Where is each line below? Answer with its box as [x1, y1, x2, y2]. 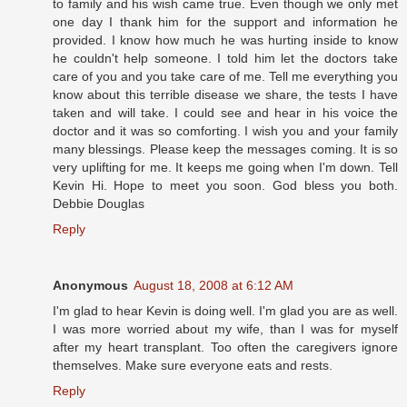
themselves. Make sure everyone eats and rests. [53, 357, 333, 372]
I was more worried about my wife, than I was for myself [53, 321, 398, 336]
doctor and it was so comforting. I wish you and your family [53, 123, 398, 138]
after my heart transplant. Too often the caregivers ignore [53, 339, 398, 354]
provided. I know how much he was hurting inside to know [53, 32, 398, 47]
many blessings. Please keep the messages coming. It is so [53, 141, 398, 156]
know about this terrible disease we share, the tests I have [53, 86, 398, 102]
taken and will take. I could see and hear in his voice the [53, 104, 398, 120]
